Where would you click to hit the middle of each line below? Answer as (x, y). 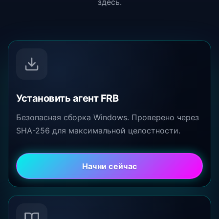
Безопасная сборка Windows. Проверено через (108, 118)
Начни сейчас (109, 166)
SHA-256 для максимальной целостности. (98, 131)
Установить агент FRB (67, 99)
